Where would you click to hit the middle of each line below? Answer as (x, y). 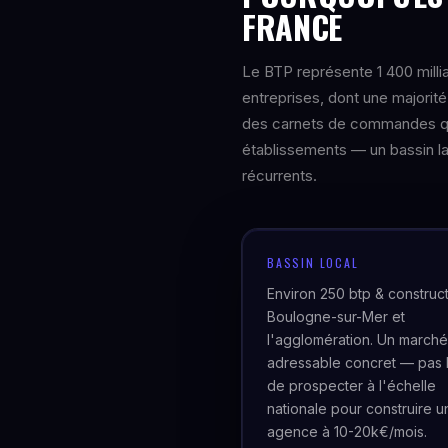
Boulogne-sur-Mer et (336, 316)
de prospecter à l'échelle (351, 385)
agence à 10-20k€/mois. (347, 431)
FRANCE (292, 26)
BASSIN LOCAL (313, 262)
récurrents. (279, 175)
